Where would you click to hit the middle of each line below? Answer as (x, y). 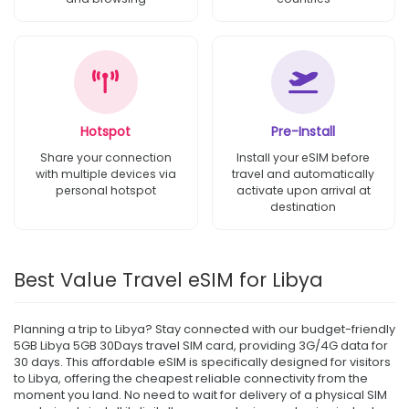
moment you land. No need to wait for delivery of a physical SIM (200, 394)
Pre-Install (304, 131)
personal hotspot (105, 190)
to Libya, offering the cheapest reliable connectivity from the (191, 378)
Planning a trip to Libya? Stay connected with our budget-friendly (204, 329)
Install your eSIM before (304, 157)
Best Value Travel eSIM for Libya (168, 279)
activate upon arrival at (303, 190)
